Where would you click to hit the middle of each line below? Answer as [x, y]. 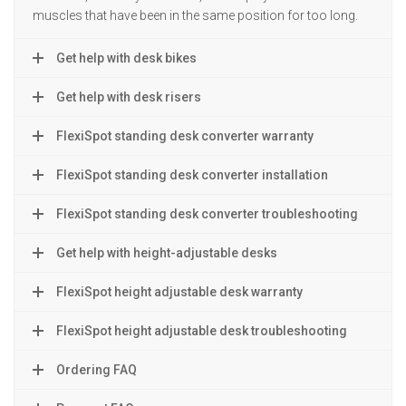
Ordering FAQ [97, 370]
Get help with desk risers [129, 97]
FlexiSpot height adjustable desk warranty [179, 292]
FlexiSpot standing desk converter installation [192, 175]
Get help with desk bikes [126, 58]
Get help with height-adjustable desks [167, 253]
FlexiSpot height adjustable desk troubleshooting [202, 331]
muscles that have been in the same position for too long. [195, 15]
